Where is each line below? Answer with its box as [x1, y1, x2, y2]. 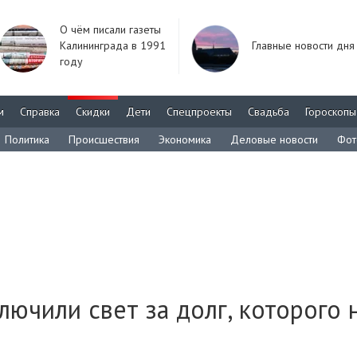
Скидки [76, 104, 110, 119]
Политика [5, 132, 49, 147]
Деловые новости [230, 132, 318, 147]
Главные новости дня [252, 38, 355, 53]
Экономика [159, 132, 211, 147]
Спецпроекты [167, 104, 232, 119]
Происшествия [69, 132, 139, 147]
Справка [20, 104, 60, 119]
